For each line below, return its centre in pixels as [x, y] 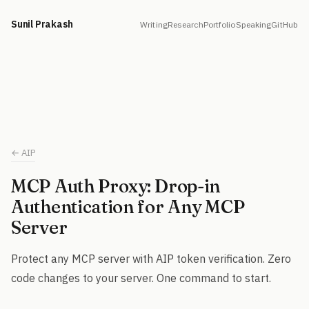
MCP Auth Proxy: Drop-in [116, 186]
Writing [154, 24]
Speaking [253, 24]
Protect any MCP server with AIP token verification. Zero [151, 259]
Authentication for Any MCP [128, 207]
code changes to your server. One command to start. [141, 278]
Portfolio [219, 24]
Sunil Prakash [42, 24]
